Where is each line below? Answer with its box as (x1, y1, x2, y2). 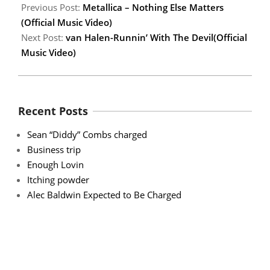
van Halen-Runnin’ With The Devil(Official (66, 31, 247, 43)
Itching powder (27, 173, 89, 186)
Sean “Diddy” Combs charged (27, 128, 147, 140)
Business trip (27, 143, 81, 155)
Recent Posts (18, 103, 88, 118)
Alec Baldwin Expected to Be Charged (27, 188, 181, 201)
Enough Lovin (27, 158, 84, 171)
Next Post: (21, 31, 66, 43)
